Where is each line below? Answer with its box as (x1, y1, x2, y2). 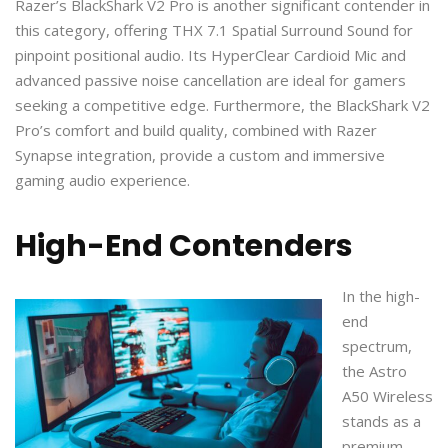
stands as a (342, 410, 421, 431)
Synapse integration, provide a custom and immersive (15, 144, 385, 165)
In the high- (342, 285, 420, 306)
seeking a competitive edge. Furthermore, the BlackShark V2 (15, 94, 430, 115)
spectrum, (342, 335, 412, 356)
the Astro (342, 360, 407, 381)
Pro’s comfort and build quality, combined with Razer (15, 119, 377, 140)
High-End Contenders (15, 224, 353, 267)
